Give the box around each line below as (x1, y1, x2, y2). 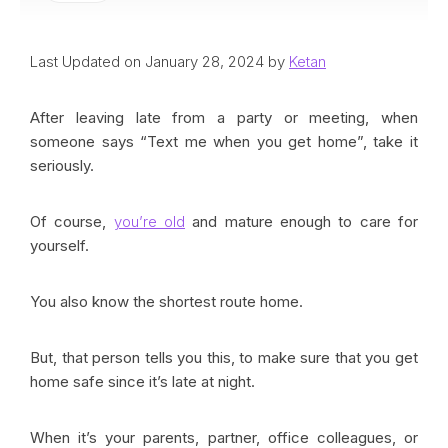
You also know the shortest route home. (30, 292, 303, 311)
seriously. (30, 156, 94, 175)
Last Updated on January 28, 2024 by (30, 52, 289, 71)
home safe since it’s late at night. (30, 372, 259, 391)
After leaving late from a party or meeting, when (30, 108, 418, 127)
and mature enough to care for (185, 212, 419, 231)
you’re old (113, 212, 186, 231)
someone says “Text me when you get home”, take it (30, 132, 418, 151)
